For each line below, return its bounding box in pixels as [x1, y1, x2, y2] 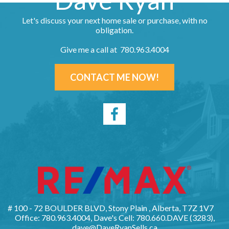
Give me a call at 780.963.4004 [60, 44, 169, 55]
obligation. [96, 25, 133, 35]
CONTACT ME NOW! [70, 72, 159, 83]
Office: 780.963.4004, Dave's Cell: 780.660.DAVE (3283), [14, 213, 215, 223]
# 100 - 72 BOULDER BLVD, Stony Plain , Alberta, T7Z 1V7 [8, 203, 214, 213]
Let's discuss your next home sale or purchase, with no [21, 15, 208, 26]
